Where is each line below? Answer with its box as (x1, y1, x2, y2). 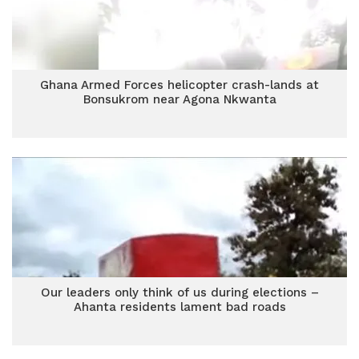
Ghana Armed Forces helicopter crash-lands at (40, 78, 319, 92)
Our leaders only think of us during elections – (40, 285, 319, 300)
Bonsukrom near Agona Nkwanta (83, 92, 276, 107)
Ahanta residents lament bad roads (73, 300, 286, 314)
